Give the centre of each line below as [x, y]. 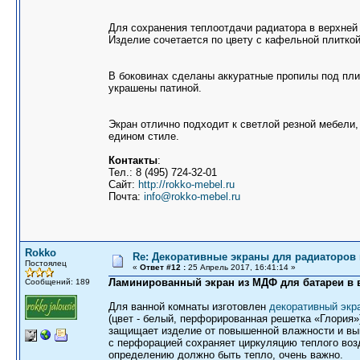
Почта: [126, 196]
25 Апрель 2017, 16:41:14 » [241, 267]
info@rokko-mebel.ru [192, 196]
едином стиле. [144, 136]
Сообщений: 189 [57, 282]
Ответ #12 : [163, 267]
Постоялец [46, 263]
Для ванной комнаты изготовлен [189, 307]
